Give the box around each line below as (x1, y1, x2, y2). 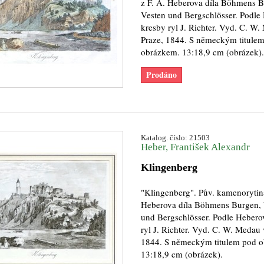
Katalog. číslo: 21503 (140, 133, 210, 142)
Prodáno (146, 68, 177, 81)
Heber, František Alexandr (140, 141, 250, 153)
